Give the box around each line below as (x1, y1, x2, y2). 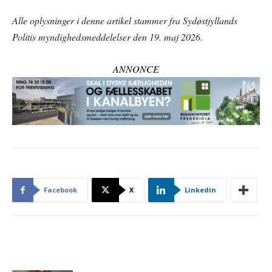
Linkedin (185, 185, 216, 195)
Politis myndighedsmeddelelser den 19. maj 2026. (12, 30, 203, 44)
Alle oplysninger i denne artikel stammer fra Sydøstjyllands (12, 14, 237, 27)
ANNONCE (113, 63, 159, 76)
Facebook (44, 185, 77, 195)
